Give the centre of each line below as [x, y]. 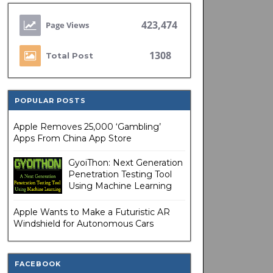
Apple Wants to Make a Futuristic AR [91, 212]
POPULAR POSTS [50, 101]
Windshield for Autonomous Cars [83, 224]
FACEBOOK [37, 264]
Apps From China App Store [73, 138]
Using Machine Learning [120, 186]
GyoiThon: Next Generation [125, 163]
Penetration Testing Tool [120, 174]
